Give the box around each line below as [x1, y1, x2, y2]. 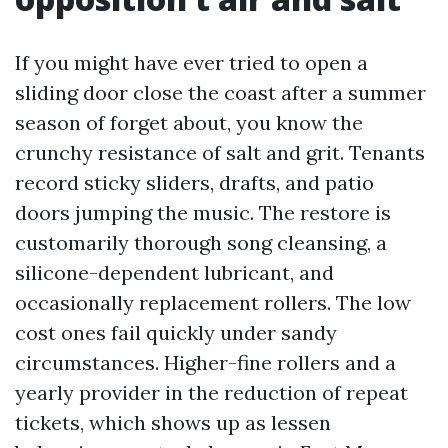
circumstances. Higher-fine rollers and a [15, 350, 396, 375]
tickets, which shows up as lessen [15, 410, 331, 435]
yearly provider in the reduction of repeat [15, 380, 408, 405]
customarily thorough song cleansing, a [15, 230, 387, 255]
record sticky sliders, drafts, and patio [15, 170, 374, 195]
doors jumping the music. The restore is [15, 200, 391, 225]
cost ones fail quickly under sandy [15, 320, 337, 345]
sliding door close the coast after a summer [15, 80, 426, 105]
